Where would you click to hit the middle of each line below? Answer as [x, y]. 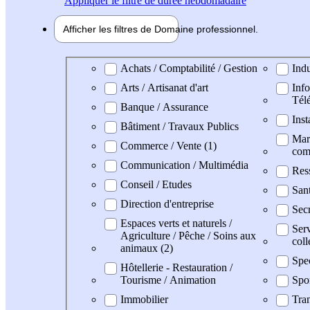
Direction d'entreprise [167, 203]
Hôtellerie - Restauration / [176, 267]
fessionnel [233, 29]
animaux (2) [147, 248]
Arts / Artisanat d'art [164, 87]
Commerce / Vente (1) [168, 145]
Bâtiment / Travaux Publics [180, 126]
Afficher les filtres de [109, 29]
